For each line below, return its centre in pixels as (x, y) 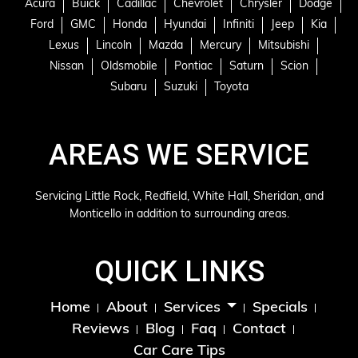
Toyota (231, 87)
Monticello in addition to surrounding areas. (179, 214)
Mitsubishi (283, 46)
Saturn (246, 66)
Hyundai (185, 25)
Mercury (220, 46)
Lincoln (113, 46)
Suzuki (180, 87)
